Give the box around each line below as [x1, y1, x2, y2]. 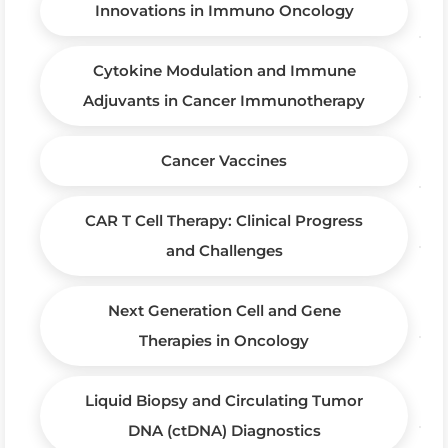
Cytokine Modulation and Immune [92, 60, 356, 80]
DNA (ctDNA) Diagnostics [127, 420, 321, 440]
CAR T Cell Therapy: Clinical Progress [85, 210, 363, 230]
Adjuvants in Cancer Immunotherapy [83, 90, 365, 110]
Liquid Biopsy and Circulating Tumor [85, 390, 363, 410]
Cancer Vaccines [161, 150, 287, 170]
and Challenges [165, 240, 283, 260]
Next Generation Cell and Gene [107, 300, 341, 320]
